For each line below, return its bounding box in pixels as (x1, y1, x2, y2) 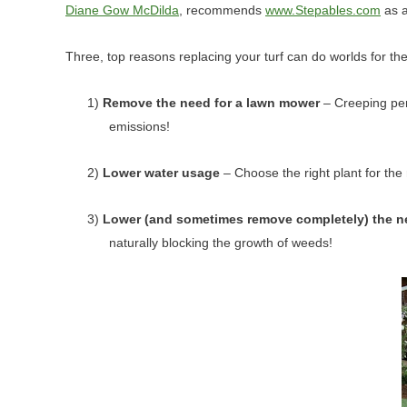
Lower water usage (103, 166, 220, 180)
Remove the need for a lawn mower (103, 96, 320, 110)
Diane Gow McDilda (65, 4, 179, 17)
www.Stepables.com (265, 4, 381, 17)
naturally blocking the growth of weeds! (109, 236, 333, 250)
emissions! (109, 120, 170, 134)
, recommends (179, 4, 265, 17)
